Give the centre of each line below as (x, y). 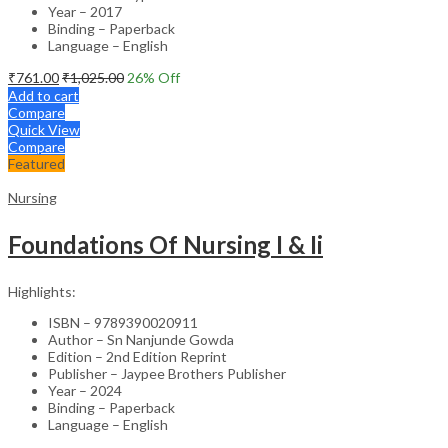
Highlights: (42, 291)
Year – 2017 (85, 11)
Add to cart (43, 95)
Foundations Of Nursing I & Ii (165, 244)
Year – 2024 (85, 390)
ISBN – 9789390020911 (123, 322)
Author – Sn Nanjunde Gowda (141, 339)
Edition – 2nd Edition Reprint (137, 356)
